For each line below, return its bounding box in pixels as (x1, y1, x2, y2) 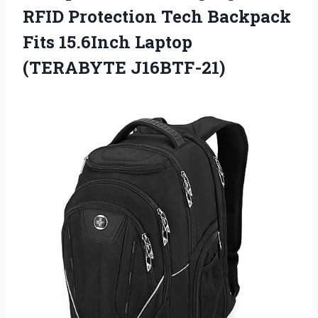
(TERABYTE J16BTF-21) (23, 55, 225, 79)
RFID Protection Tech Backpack (23, 4, 291, 28)
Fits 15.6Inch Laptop (23, 30, 192, 53)
